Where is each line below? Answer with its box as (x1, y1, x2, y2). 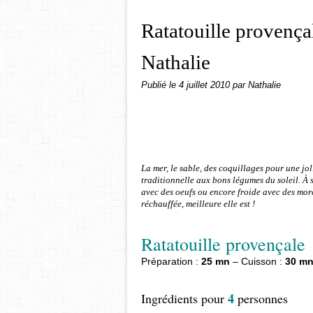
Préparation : (141, 256, 201, 267)
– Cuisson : (230, 256, 285, 267)
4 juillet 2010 (179, 80, 233, 90)
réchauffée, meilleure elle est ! (141, 198, 255, 209)
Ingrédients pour (141, 290, 228, 307)
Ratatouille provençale (141, 232, 305, 256)
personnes (234, 290, 288, 307)
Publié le (141, 80, 179, 90)
